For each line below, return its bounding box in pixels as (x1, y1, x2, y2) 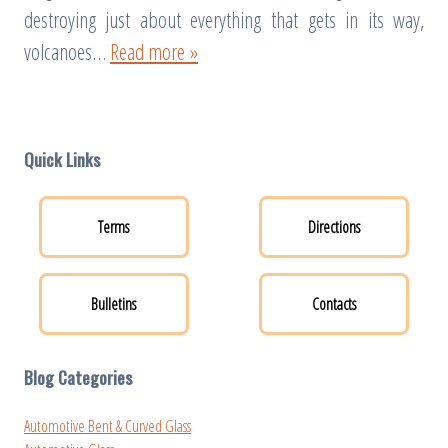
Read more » (109, 37, 198, 67)
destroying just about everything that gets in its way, (23, 5, 425, 35)
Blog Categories (23, 364, 132, 391)
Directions (308, 215, 361, 238)
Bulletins (91, 292, 137, 315)
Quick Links (23, 146, 100, 173)
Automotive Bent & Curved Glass (23, 414, 191, 437)
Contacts (312, 292, 357, 315)
